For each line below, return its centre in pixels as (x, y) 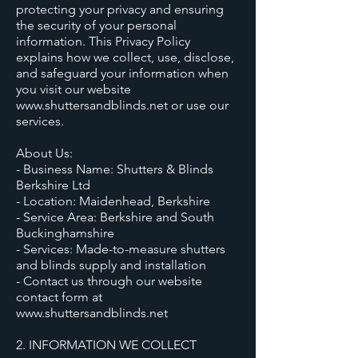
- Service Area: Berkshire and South (115, 217)
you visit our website (74, 89)
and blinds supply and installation (111, 265)
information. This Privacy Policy (103, 41)
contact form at (59, 297)
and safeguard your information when (122, 73)
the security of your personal (96, 25)
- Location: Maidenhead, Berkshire (113, 201)
